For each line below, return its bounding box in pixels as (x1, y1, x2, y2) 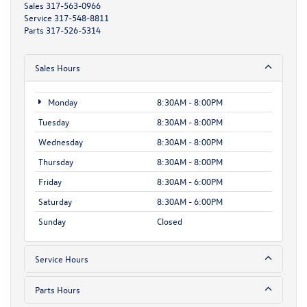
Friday (38, 175, 62, 188)
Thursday (38, 156, 73, 168)
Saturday (38, 195, 72, 208)
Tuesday (38, 116, 69, 128)
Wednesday (38, 136, 83, 148)
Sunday (38, 215, 66, 228)
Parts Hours (35, 284, 80, 296)
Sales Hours (35, 62, 80, 74)
